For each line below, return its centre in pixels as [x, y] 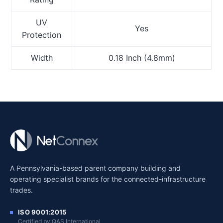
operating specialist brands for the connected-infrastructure [108, 179]
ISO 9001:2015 [42, 212]
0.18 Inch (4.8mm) [142, 57]
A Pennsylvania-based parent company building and [95, 168]
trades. [21, 190]
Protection [42, 35]
